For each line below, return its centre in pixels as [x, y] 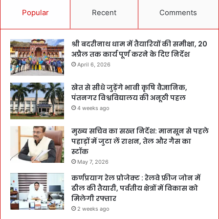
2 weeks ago [93, 208]
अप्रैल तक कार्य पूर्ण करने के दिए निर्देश [131, 54]
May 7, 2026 [93, 162]
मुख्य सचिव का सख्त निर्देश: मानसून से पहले [140, 131]
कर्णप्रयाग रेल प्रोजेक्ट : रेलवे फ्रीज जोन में [136, 178]
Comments [178, 12]
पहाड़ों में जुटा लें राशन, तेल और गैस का [131, 141]
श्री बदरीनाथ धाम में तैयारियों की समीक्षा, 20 [139, 44]
